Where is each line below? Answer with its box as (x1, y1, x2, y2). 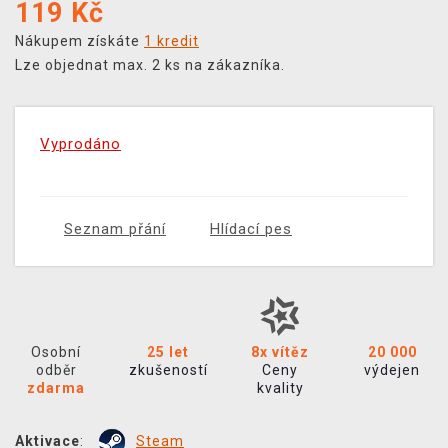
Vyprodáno (40, 135, 121, 154)
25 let (147, 344, 189, 361)
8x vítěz (251, 344, 309, 361)
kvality (256, 380, 304, 397)
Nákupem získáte (15, 33, 144, 50)
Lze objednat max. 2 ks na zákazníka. (15, 57, 285, 74)
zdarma (27, 380, 85, 397)
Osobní (31, 344, 81, 361)
